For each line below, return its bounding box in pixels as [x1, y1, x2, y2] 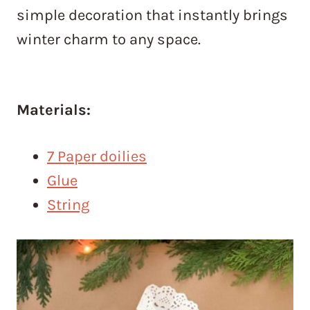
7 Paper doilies [47, 147, 147, 166]
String [47, 196, 89, 215]
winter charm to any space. [17, 30, 201, 49]
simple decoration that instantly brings [17, 6, 288, 25]
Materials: [17, 101, 91, 120]
